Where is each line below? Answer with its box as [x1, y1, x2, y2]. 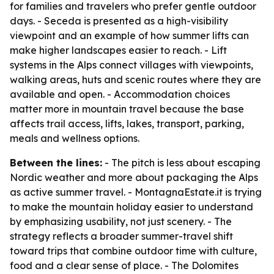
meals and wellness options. [10, 132, 139, 144]
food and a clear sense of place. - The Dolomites [10, 259, 239, 272]
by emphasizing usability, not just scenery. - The [10, 215, 232, 228]
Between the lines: [10, 157, 102, 169]
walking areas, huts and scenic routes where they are [10, 73, 261, 86]
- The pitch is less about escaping [102, 157, 261, 169]
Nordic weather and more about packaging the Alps [10, 171, 258, 183]
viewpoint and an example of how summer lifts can [10, 29, 249, 42]
